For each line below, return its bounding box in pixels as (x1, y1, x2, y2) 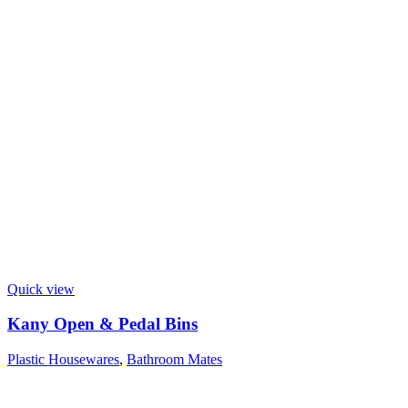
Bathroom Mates (127, 352, 222, 368)
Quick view (7, 280, 75, 297)
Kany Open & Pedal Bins (7, 314, 198, 334)
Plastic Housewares (7, 352, 119, 368)
